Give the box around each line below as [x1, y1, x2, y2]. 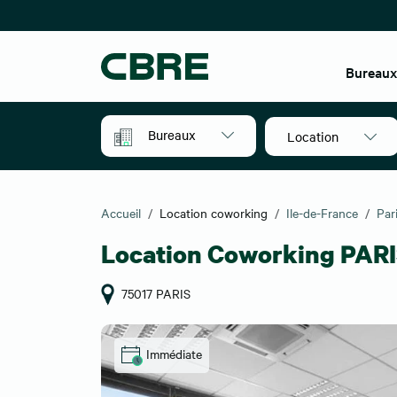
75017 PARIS [121, 284, 191, 302]
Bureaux [148, 126, 196, 144]
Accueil [101, 204, 141, 222]
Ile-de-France [286, 204, 358, 222]
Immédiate [146, 344, 202, 362]
